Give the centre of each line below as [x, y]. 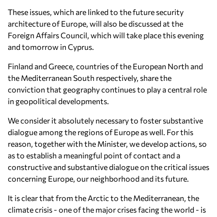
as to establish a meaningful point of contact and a [94, 155]
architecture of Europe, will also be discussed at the [95, 23]
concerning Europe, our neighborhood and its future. [98, 178]
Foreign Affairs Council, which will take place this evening [106, 35]
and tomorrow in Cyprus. [51, 47]
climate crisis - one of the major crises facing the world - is [107, 209]
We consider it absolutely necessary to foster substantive [105, 120]
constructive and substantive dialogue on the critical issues [108, 167]
